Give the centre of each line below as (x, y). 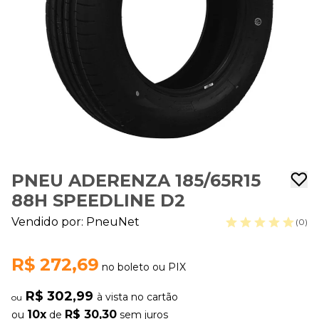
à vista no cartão (137, 297)
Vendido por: (49, 222)
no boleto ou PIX (144, 267)
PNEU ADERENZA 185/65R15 (136, 181)
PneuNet (113, 222)
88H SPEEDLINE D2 (98, 200)
